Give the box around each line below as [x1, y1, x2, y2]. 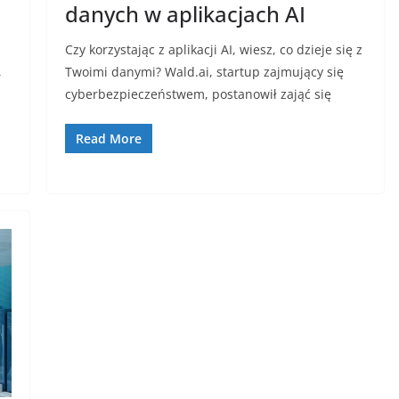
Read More [75, 130, 142, 148]
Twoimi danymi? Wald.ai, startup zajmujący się [64, 63, 344, 81]
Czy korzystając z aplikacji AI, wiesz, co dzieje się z [64, 41, 362, 59]
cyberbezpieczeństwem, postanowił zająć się [64, 85, 331, 103]
